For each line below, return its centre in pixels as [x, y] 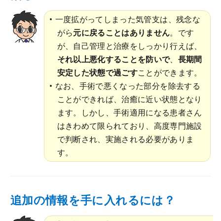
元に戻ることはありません [122, 33]
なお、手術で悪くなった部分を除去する [128, 86]
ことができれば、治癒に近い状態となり [129, 99]
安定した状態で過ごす [97, 73]
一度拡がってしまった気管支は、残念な [128, 19]
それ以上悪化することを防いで [113, 59]
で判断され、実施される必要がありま [126, 139]
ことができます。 [170, 73]
